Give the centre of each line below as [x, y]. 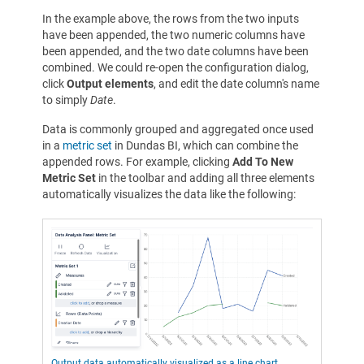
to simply [66, 100]
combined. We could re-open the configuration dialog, [175, 67]
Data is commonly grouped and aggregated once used [178, 129]
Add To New [263, 161]
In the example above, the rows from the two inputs [171, 18]
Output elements [110, 83]
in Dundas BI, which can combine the [205, 145]
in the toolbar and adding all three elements [206, 178]
